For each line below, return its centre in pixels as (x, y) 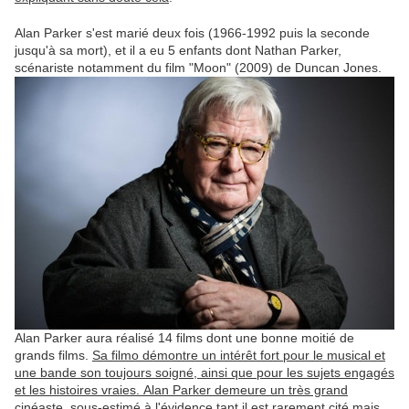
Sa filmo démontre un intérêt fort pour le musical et (239, 356)
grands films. (53, 356)
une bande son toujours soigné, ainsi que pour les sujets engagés (204, 373)
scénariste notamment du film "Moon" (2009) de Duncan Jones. (198, 67)
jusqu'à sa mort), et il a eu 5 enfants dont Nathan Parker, (178, 50)
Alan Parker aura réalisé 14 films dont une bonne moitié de (184, 338)
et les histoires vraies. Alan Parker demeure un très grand (181, 390)
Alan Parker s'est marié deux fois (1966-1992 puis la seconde (192, 32)
